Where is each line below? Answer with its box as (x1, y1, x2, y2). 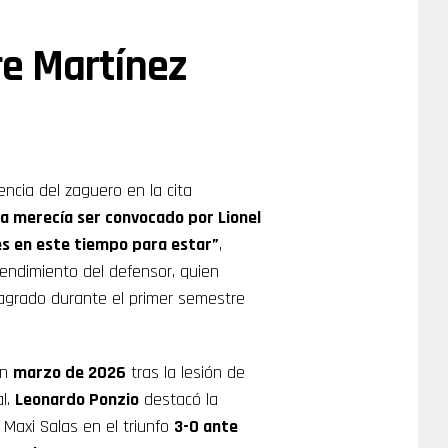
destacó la (139, 388, 218, 411)
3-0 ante (174, 415, 238, 438)
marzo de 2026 (13, 361, 126, 384)
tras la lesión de (126, 361, 245, 384)
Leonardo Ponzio (15, 388, 139, 411)
